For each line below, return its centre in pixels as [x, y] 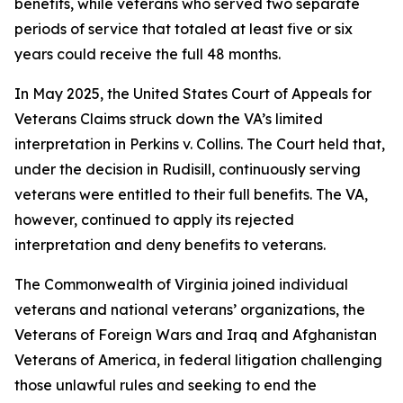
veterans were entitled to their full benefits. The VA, [191, 194]
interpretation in [72, 144]
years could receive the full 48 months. [148, 54]
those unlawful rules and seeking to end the [166, 385]
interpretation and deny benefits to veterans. [170, 245]
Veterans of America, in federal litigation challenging [198, 360]
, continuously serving [286, 169]
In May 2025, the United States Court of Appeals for [193, 94]
